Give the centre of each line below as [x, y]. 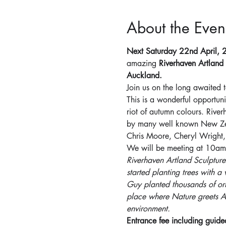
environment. [148, 208]
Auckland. [144, 75]
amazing [143, 63]
